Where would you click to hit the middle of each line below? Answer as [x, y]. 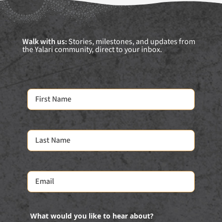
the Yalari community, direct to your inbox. [92, 50]
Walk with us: [45, 42]
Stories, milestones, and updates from [131, 42]
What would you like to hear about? [95, 216]
